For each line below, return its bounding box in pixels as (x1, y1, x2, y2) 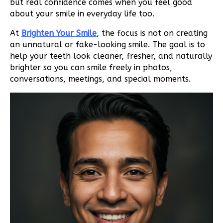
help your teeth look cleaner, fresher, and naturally (10, 51, 212, 61)
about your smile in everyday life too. (10, 8, 154, 18)
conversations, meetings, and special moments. (10, 74, 191, 84)
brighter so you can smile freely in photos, (10, 62, 172, 72)
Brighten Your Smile (21, 28, 97, 38)
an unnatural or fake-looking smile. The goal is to (10, 39, 205, 49)
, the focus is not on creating (97, 28, 208, 38)
